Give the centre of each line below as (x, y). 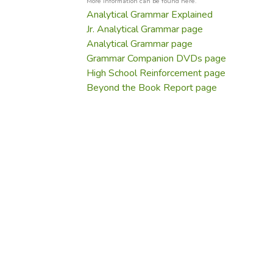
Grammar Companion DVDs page (157, 58)
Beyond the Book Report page (152, 88)
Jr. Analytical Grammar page (145, 29)
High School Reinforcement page (156, 73)
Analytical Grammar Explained (150, 15)
